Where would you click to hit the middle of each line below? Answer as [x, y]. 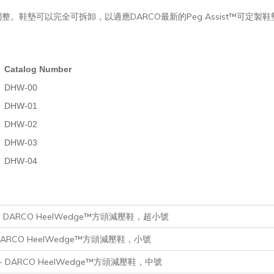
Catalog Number [38, 69]
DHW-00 [21, 87]
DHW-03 [21, 142]
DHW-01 [21, 106]
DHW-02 [21, 124]
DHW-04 [21, 161]
